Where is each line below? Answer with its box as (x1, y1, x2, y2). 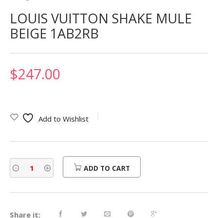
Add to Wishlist (38, 114, 89, 124)
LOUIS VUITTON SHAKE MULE (10, 9, 192, 28)
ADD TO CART (83, 163, 130, 173)
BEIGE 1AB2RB (10, 24, 99, 43)
